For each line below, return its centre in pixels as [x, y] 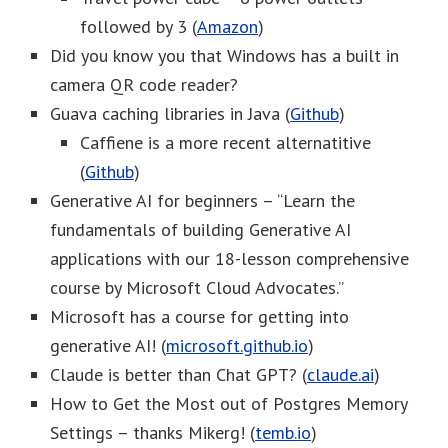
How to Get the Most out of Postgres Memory [228, 403]
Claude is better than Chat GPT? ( [178, 374]
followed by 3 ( [138, 26]
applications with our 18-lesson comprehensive [229, 258]
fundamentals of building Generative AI [200, 229]
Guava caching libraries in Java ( [170, 113]
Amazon [227, 26]
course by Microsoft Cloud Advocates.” [197, 287]
